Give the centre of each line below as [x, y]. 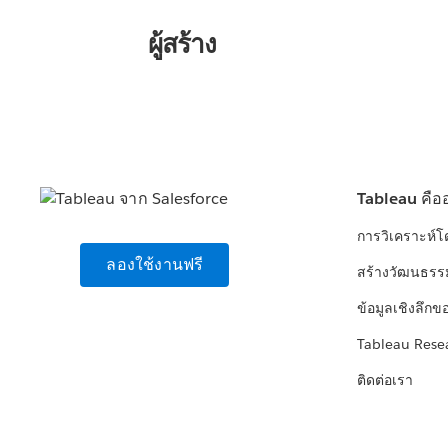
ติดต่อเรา [385, 380]
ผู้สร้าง [181, 44]
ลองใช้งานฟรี [155, 265]
